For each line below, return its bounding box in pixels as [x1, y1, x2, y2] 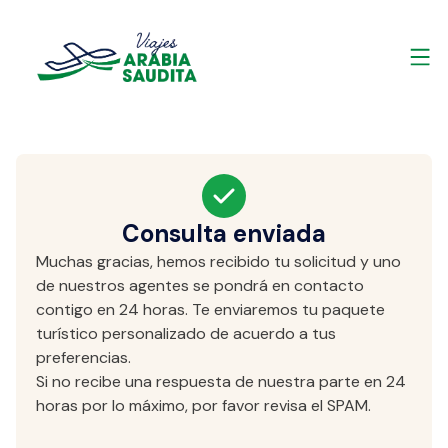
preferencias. [36, 347, 131, 368]
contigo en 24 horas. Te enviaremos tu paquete [36, 299, 385, 320]
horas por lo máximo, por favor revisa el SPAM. [36, 395, 375, 416]
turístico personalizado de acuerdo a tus [36, 323, 336, 344]
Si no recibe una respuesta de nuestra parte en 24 [36, 371, 406, 392]
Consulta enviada [122, 218, 326, 249]
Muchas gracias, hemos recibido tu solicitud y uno [36, 251, 401, 272]
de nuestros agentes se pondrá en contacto [36, 275, 364, 296]
